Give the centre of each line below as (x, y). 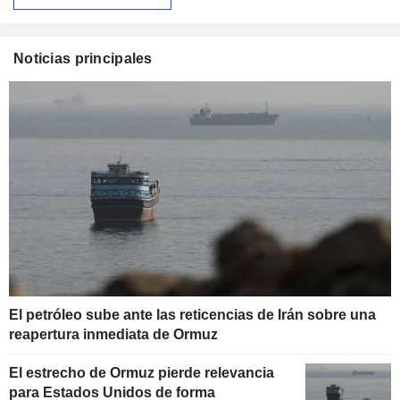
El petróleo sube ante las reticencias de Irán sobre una (192, 315)
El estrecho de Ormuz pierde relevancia (142, 373)
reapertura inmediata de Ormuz (113, 335)
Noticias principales (83, 59)
